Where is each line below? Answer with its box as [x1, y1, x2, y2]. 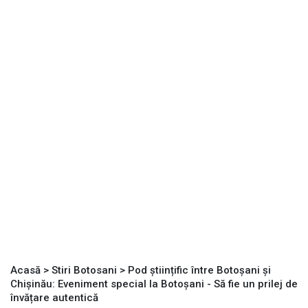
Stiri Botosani [52, 264, 117, 277]
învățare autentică [10, 291, 98, 305]
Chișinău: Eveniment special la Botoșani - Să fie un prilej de [10, 278, 298, 291]
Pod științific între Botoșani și [128, 264, 271, 277]
